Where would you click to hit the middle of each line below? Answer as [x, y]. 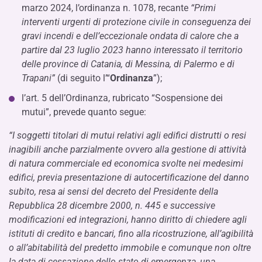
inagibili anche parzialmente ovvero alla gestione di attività [127, 149]
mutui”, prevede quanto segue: [84, 112]
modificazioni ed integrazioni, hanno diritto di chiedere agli [128, 220]
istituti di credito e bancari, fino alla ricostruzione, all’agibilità [131, 234]
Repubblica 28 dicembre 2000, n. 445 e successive [112, 206]
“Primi [203, 8]
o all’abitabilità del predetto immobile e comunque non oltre [130, 248]
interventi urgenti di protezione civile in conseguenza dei [136, 22]
